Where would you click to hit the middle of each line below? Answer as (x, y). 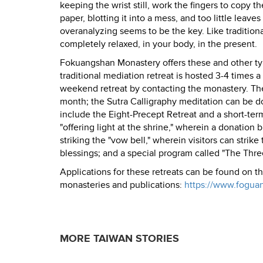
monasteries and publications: (122, 185)
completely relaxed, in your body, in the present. (159, 44)
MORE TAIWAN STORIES (119, 239)
